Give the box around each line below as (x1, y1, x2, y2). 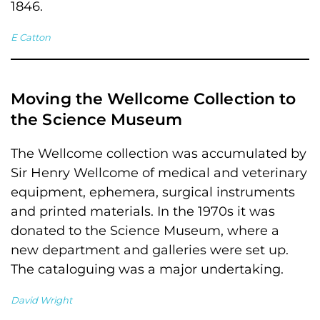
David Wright (11, 294, 72, 306)
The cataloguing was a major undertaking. (11, 261, 284, 277)
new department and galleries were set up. (11, 242, 289, 258)
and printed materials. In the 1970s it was (11, 204, 275, 219)
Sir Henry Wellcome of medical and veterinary (11, 165, 307, 181)
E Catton (11, 31, 51, 43)
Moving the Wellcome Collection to (11, 89, 296, 109)
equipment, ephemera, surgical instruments (11, 184, 295, 200)
